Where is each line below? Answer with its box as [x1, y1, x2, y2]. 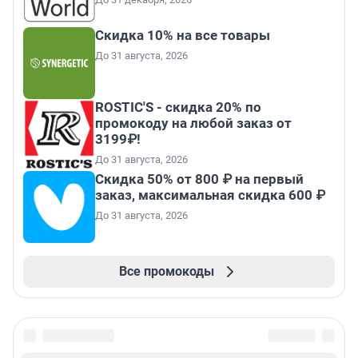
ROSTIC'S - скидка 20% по [95, 99, 261, 116]
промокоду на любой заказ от [95, 115, 292, 132]
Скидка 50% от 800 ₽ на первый [95, 171, 304, 188]
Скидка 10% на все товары [95, 27, 270, 44]
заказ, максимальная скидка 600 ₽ [95, 187, 325, 204]
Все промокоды [118, 264, 214, 280]
